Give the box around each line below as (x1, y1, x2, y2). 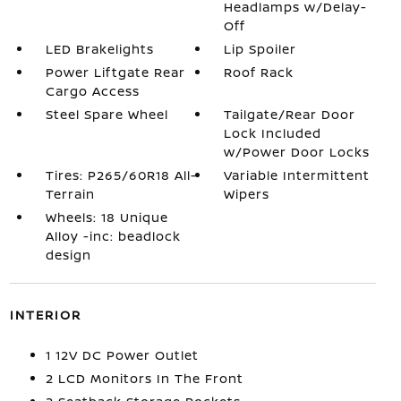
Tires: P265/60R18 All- (45, 166, 197, 183)
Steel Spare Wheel (45, 106, 168, 123)
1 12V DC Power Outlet (45, 346, 199, 363)
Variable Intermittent (224, 166, 371, 183)
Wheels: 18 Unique (45, 209, 168, 226)
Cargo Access (45, 82, 140, 99)
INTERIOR (9, 306, 81, 323)
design (45, 246, 91, 263)
